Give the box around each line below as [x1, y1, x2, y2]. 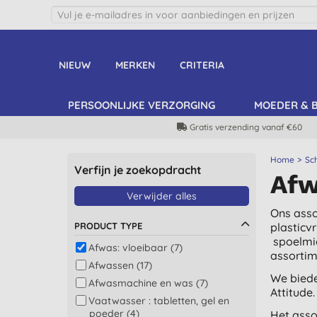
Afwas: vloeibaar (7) [88, 241, 183, 254]
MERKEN [115, 59, 155, 71]
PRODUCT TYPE [74, 220, 142, 231]
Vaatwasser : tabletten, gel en [88, 294, 229, 307]
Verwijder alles [126, 190, 197, 202]
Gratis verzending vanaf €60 [190, 122, 302, 132]
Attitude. [270, 285, 315, 299]
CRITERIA [179, 59, 224, 71]
